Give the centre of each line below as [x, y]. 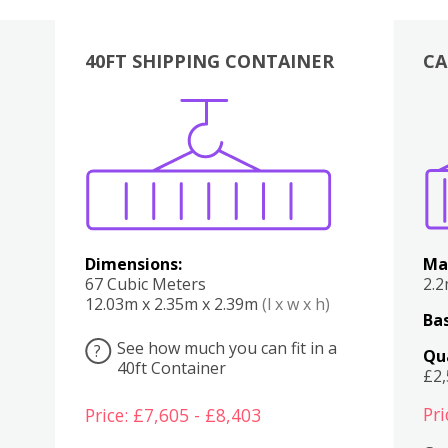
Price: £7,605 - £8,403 [172, 415]
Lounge [313, 129]
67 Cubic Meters [145, 283]
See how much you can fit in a [226, 347]
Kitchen [234, 129]
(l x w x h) [295, 303]
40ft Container [171, 367]
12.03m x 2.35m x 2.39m [173, 303]
